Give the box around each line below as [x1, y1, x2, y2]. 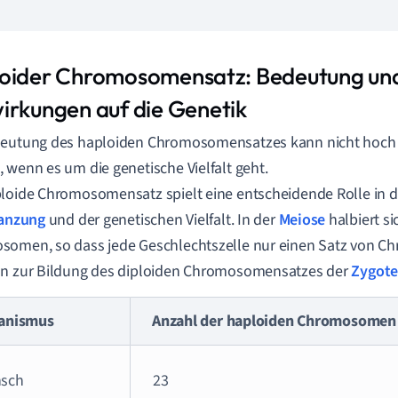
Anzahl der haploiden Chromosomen [152, 310, 396, 332]
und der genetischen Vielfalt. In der [44, 209, 279, 231]
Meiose [278, 209, 326, 231]
